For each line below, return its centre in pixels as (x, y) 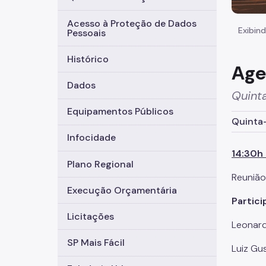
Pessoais (86, 33)
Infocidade (91, 138)
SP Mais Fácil (96, 243)
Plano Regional (100, 164)
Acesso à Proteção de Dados (132, 23)
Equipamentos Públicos (120, 112)
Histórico (88, 59)
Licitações (91, 216)
